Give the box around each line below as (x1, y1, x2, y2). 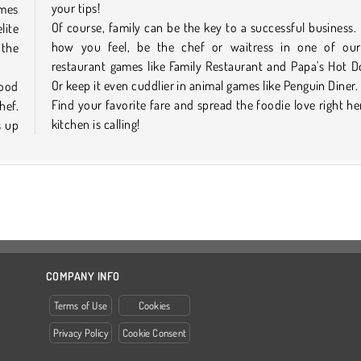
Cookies (138, 299, 171, 312)
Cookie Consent (122, 326, 186, 339)
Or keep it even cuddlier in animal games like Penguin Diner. (51, 77, 359, 93)
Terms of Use (53, 299, 108, 312)
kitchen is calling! (51, 115, 140, 132)
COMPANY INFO (45, 269, 120, 283)
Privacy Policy (52, 326, 108, 339)
